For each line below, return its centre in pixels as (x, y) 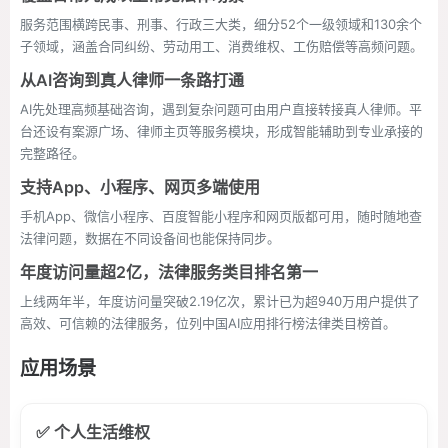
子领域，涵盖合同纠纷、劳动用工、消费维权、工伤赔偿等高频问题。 (221, 46)
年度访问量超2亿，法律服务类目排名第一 (169, 272)
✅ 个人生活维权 (93, 432)
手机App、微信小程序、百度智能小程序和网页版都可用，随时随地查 (221, 216)
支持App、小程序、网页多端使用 (140, 187)
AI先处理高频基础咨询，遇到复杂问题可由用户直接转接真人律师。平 (221, 109)
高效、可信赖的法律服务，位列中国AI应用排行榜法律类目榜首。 (208, 323)
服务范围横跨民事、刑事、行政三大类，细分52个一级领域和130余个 (221, 24)
